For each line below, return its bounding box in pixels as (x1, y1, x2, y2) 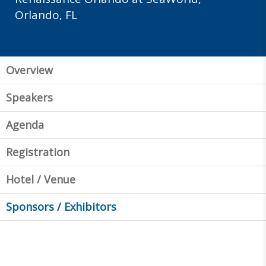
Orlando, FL (15, 7, 77, 23)
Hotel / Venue (6, 172, 75, 186)
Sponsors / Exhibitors (6, 199, 116, 214)
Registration (6, 144, 69, 159)
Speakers (6, 90, 53, 104)
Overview (6, 62, 53, 77)
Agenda (6, 117, 44, 132)
